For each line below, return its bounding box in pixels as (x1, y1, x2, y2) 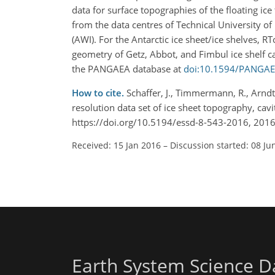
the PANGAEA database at (72, 63, 184, 75)
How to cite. (72, 87, 126, 99)
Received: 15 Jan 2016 (72, 139, 161, 151)
